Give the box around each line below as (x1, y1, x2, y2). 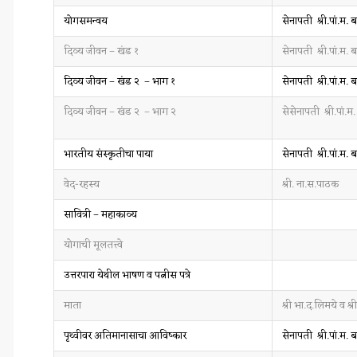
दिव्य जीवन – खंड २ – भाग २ (64, 102, 176, 121)
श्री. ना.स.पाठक (282, 175, 339, 194)
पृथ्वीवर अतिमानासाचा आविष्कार (64, 326, 186, 345)
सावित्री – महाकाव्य (64, 205, 137, 224)
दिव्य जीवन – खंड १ (64, 41, 139, 61)
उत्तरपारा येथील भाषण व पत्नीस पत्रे (64, 265, 190, 284)
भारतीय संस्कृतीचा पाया (64, 144, 153, 163)
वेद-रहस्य (64, 175, 100, 194)
